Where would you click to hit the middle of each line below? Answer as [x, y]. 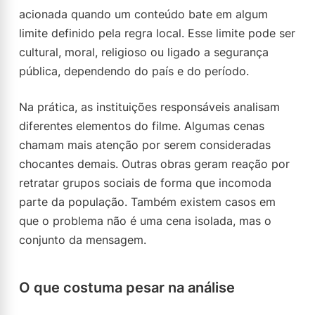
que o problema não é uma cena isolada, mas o [145, 221]
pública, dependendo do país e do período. [134, 71]
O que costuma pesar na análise [127, 288]
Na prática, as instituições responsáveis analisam [149, 107]
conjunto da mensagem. [83, 240]
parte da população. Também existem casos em [147, 202]
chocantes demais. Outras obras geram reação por [154, 164]
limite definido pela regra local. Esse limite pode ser [157, 33]
